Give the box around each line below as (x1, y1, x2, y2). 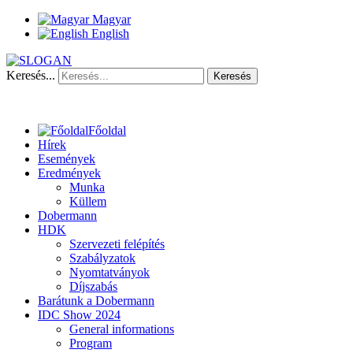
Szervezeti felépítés (69, 237, 165, 251)
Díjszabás (69, 280, 117, 293)
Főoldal (88, 124, 126, 137)
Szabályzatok (69, 251, 136, 265)
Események (38, 152, 95, 165)
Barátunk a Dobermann (38, 294, 154, 307)
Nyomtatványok (69, 266, 150, 279)
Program (69, 336, 112, 350)
